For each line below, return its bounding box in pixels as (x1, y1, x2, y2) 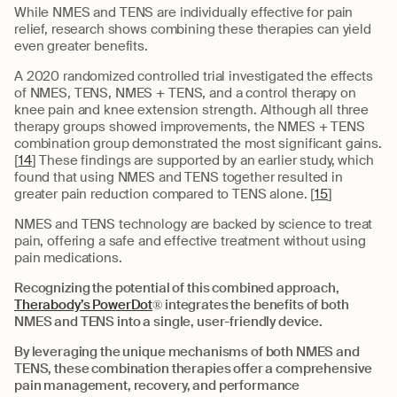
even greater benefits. (14, 37, 148, 55)
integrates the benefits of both (164, 296, 349, 314)
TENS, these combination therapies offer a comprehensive (14, 360, 373, 378)
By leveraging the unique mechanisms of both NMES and (14, 343, 360, 361)
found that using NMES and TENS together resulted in (14, 168, 343, 186)
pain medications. (14, 249, 122, 267)
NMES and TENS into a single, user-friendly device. (14, 313, 323, 331)
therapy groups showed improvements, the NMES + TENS (14, 118, 365, 136)
